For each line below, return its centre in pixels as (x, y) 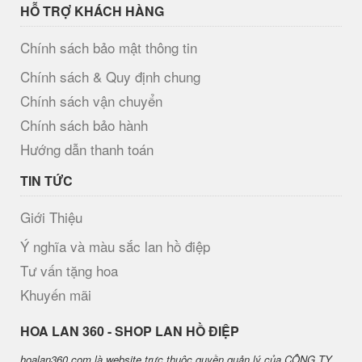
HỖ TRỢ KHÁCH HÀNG (92, 11)
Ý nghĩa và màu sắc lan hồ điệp (115, 246)
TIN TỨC (46, 181)
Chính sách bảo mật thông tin (109, 48)
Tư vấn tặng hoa (69, 271)
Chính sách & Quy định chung (110, 77)
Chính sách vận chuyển (91, 101)
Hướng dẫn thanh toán (87, 149)
